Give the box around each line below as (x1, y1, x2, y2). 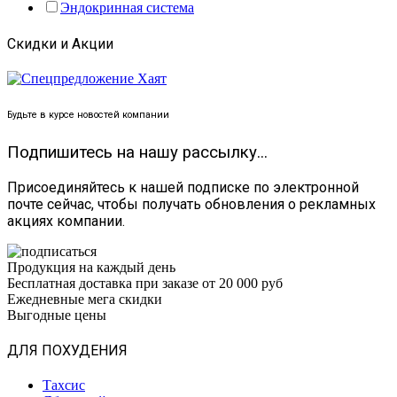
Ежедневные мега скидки (7, 291, 162, 307)
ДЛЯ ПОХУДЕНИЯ (7, 341, 128, 359)
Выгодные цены (7, 307, 106, 323)
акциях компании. (7, 212, 125, 230)
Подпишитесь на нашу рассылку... (7, 142, 268, 162)
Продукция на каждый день (7, 259, 175, 275)
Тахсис (43, 378, 85, 393)
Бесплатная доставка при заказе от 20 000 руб (7, 275, 283, 291)
